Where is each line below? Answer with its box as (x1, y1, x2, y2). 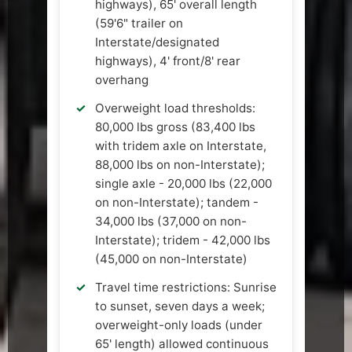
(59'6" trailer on (95, 16, 183, 31)
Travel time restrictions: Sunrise (95, 280, 277, 295)
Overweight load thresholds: (95, 101, 255, 116)
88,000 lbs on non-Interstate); (95, 157, 265, 173)
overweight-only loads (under (95, 317, 262, 333)
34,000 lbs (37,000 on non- (95, 214, 247, 229)
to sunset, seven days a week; (95, 299, 265, 314)
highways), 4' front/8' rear (95, 53, 240, 69)
